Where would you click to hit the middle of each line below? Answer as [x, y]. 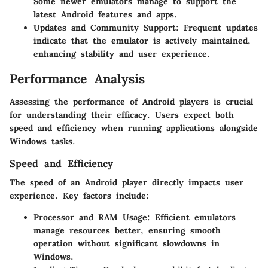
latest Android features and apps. [105, 15]
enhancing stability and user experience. [122, 54]
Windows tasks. [42, 141]
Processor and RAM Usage [90, 217]
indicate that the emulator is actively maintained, [142, 41]
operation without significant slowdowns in [127, 244]
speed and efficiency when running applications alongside [134, 128]
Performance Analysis [77, 79]
